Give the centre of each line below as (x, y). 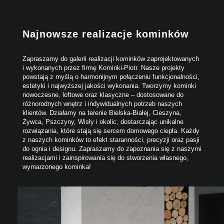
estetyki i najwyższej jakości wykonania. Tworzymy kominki (109, 85)
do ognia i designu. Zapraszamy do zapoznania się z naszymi (112, 148)
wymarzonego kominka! (57, 166)
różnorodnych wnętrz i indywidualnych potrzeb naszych (102, 103)
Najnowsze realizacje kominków (106, 34)
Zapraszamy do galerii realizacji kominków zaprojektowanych (111, 58)
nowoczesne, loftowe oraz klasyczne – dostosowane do (103, 94)
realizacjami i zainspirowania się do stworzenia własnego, (105, 157)
